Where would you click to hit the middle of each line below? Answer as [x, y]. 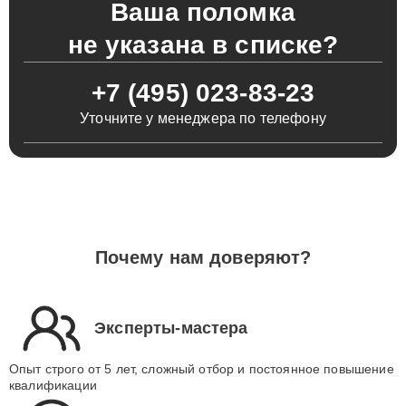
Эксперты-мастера [171, 328]
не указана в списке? [203, 45]
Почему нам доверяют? [203, 257]
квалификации [53, 385]
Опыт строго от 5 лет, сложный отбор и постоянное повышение [202, 369]
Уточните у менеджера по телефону [203, 118]
